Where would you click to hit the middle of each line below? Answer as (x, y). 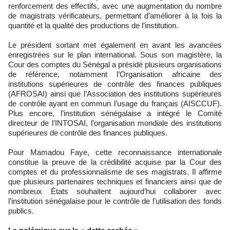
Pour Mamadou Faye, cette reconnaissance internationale (115, 152)
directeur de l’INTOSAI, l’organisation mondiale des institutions (115, 123)
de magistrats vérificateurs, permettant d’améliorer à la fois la (115, 16)
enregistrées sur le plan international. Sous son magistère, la (115, 55)
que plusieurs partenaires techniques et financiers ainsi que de (115, 181)
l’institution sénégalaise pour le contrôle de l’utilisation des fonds (115, 201)
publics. (21, 211)
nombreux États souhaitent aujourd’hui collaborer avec (115, 191)
